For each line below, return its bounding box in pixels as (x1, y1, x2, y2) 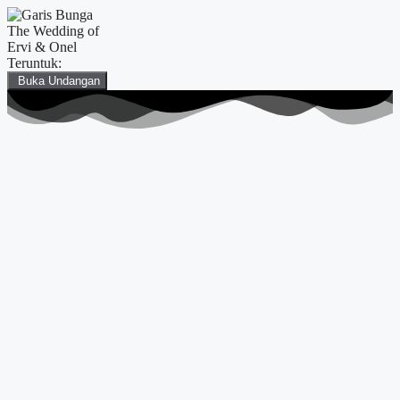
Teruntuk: (7, 55, 62, 71)
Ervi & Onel (7, 39, 77, 54)
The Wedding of (7, 23, 99, 38)
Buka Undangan (14, 74, 100, 87)
